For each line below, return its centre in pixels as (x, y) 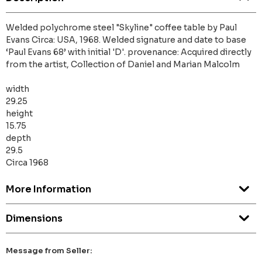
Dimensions (34, 219)
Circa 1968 (27, 163)
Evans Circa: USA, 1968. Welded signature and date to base (126, 40)
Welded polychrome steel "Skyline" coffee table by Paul (121, 28)
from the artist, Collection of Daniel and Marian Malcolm (123, 65)
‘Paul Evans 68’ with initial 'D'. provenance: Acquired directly (129, 52)
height (19, 114)
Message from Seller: (49, 251)
